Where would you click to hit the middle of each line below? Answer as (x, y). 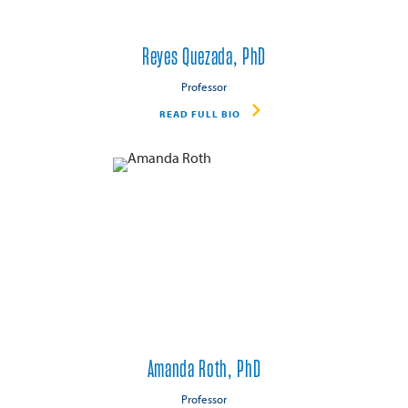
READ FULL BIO (199, 113)
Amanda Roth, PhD (204, 369)
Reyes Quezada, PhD (204, 57)
